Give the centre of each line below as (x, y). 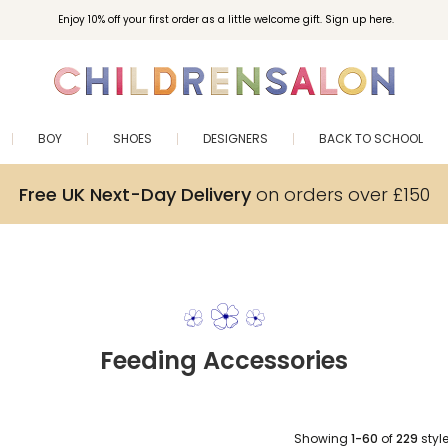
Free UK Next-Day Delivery (134, 194)
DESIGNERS (235, 138)
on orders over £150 (340, 194)
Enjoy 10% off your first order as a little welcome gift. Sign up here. (225, 19)
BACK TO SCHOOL (371, 138)
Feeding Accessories (224, 360)
